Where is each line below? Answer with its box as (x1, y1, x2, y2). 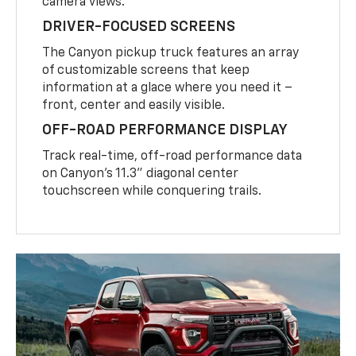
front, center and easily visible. (42, 99, 226, 112)
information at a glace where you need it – (42, 81, 293, 95)
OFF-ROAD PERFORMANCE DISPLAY (42, 122, 288, 137)
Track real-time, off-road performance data (42, 149, 303, 163)
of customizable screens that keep (42, 64, 250, 77)
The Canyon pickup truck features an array (42, 46, 300, 60)
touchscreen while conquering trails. (42, 184, 262, 198)
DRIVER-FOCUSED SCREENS (42, 19, 236, 34)
